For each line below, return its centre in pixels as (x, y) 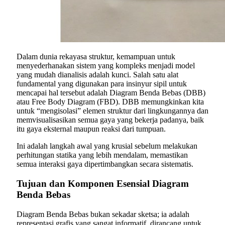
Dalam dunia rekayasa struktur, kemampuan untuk (96, 57)
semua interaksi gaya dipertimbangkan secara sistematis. (105, 164)
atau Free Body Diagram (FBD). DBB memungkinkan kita (110, 102)
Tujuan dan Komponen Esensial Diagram (103, 183)
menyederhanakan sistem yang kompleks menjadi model (106, 66)
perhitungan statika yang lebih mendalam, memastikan (102, 155)
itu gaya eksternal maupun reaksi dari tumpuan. (91, 129)
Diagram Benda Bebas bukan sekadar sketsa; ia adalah (103, 214)
